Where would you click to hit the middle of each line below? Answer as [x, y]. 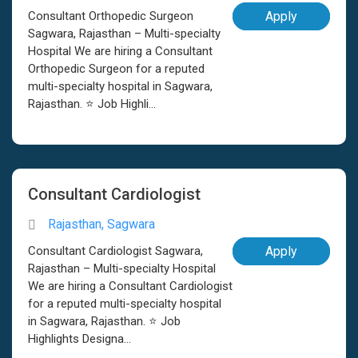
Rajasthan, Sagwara [101, 224]
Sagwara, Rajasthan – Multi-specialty [124, 34]
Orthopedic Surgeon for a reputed [116, 69]
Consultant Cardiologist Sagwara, [115, 251]
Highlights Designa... [80, 339]
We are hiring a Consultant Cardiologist [130, 286]
